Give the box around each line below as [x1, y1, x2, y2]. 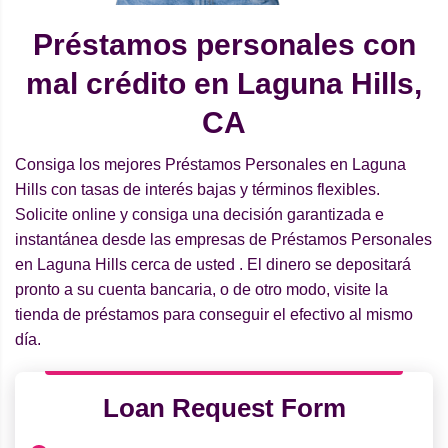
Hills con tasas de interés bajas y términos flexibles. [15, 181, 380, 199]
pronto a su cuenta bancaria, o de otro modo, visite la [15, 281, 388, 299]
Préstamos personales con [32, 28, 416, 62]
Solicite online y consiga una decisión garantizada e [15, 206, 384, 224]
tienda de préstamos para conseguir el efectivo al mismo [15, 306, 413, 324]
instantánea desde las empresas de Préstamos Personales [15, 231, 432, 249]
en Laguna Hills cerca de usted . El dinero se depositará [15, 256, 411, 274]
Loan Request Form [102, 393, 346, 424]
